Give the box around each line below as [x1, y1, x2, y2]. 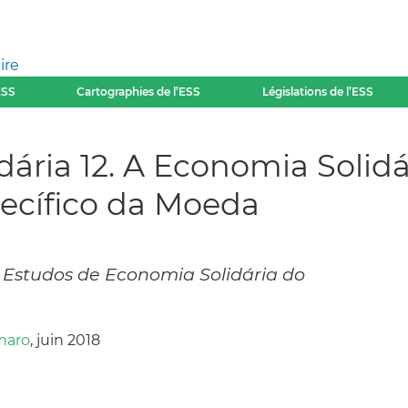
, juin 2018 [30, 331, 100, 350]
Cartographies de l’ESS [76, 85, 201, 98]
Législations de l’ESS [261, 85, 373, 98]
